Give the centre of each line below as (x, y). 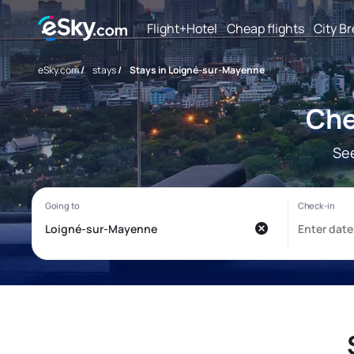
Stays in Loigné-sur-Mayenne (197, 70)
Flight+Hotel (182, 28)
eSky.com (58, 70)
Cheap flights (265, 28)
